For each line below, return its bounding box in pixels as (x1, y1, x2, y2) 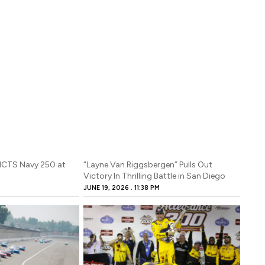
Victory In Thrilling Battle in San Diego (83, 170, 226, 181)
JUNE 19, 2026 (83, 183, 131, 192)
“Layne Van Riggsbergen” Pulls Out (83, 159, 213, 170)
